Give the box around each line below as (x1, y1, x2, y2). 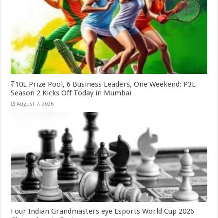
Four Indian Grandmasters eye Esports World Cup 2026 (11, 207, 195, 216)
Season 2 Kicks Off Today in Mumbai (11, 88, 132, 97)
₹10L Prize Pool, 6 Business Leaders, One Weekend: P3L (11, 79, 196, 89)
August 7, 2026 (17, 100, 54, 107)
